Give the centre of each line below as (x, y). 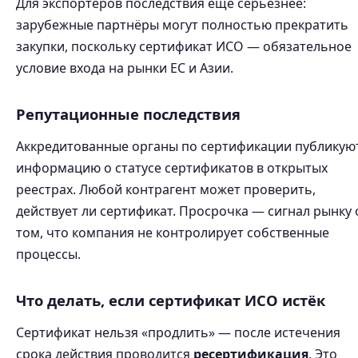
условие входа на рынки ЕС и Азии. (125, 68)
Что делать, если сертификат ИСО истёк (171, 300)
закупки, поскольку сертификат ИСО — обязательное (184, 46)
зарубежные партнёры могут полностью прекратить (182, 25)
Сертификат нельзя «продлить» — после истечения (178, 332)
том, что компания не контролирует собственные (173, 233)
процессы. (48, 254)
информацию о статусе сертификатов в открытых (172, 168)
